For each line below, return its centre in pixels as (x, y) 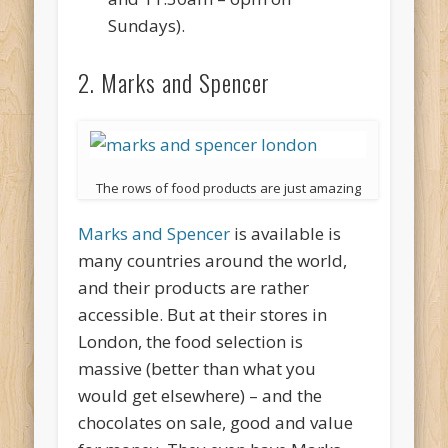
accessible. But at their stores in (203, 315)
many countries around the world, (213, 261)
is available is (286, 234)
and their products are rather (194, 288)
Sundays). (147, 26)
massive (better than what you (197, 369)
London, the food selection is (191, 342)
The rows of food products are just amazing (228, 188)
